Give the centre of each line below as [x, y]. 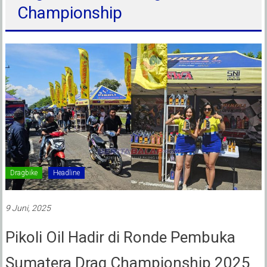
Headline [66, 173]
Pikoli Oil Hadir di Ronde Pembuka [120, 237]
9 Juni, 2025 [28, 208]
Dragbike [24, 173]
